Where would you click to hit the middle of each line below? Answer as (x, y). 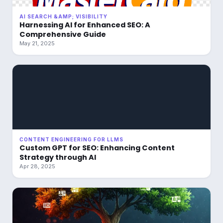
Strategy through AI (58, 157)
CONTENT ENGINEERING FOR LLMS (71, 139)
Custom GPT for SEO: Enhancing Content (97, 148)
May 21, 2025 (37, 43)
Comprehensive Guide (63, 34)
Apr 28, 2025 (37, 166)
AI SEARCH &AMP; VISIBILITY (63, 16)
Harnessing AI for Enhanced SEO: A (85, 25)
